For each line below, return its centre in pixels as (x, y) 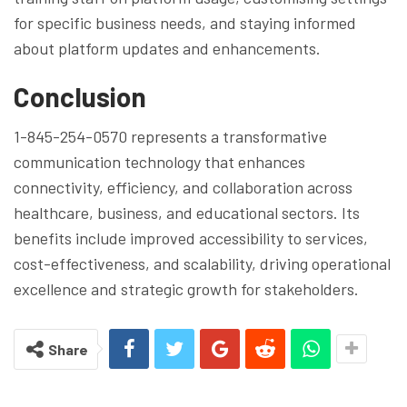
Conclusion (80, 96)
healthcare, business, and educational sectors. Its (187, 212)
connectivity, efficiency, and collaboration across (183, 187)
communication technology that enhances (159, 161)
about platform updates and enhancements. (167, 48)
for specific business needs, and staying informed (185, 22)
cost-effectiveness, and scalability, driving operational (202, 263)
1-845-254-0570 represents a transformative (170, 136)
